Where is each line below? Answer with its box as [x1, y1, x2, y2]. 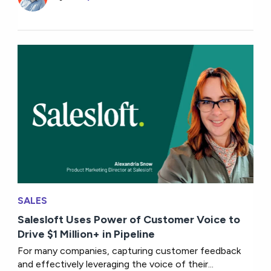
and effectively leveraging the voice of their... [18, 258, 214, 270]
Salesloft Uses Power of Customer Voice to [18, 212, 241, 226]
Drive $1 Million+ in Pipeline [18, 227, 155, 241]
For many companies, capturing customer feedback [18, 244, 241, 256]
